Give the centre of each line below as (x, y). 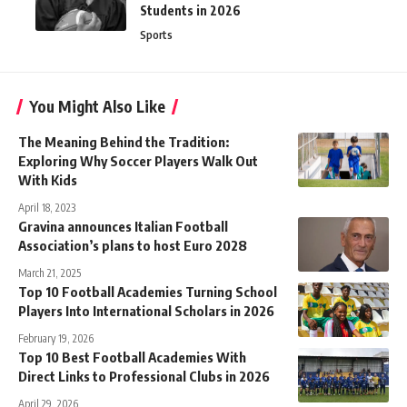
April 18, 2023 (47, 208)
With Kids (48, 180)
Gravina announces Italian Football (123, 226)
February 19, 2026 (56, 338)
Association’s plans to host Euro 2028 (133, 245)
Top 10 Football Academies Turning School (148, 292)
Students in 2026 (190, 10)
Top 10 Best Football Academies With (132, 357)
